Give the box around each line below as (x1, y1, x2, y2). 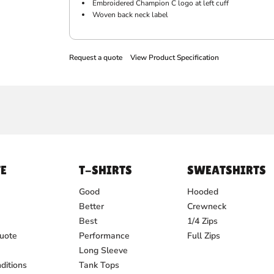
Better (79, 201, 104, 212)
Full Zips (187, 230, 220, 242)
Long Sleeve (79, 245, 128, 256)
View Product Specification (130, 53, 219, 62)
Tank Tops (79, 259, 119, 271)
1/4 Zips (187, 215, 218, 227)
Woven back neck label (92, 10, 168, 20)
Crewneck (187, 201, 226, 212)
